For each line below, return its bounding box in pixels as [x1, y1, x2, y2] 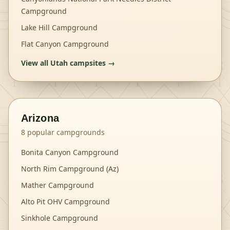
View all [21, 58, 50, 68]
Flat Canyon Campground [21, 39, 109, 49]
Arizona [21, 112, 59, 124]
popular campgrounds [25, 127, 105, 137]
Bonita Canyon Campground [21, 147, 119, 157]
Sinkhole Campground [21, 213, 98, 223]
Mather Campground [21, 180, 94, 190]
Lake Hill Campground [21, 23, 98, 32]
